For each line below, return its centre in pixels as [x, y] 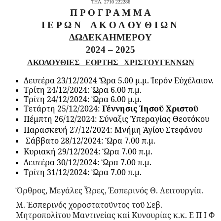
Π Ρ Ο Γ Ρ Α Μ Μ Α [110, 12]
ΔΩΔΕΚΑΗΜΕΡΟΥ [110, 37]
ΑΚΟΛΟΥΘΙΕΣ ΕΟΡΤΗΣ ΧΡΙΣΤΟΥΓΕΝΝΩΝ [110, 62]
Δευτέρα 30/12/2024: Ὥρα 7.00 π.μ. [88, 162]
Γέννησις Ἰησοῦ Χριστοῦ [150, 108]
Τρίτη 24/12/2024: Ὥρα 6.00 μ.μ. [83, 99]
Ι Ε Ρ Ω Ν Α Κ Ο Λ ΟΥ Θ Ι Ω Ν [110, 25]
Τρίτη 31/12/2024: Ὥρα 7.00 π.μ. [83, 172]
